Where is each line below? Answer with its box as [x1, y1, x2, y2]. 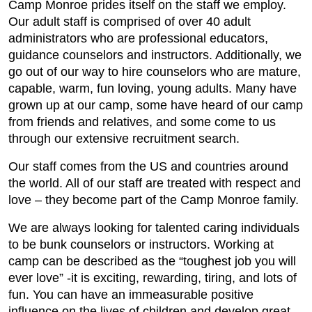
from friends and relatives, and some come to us [8, 115, 276, 129]
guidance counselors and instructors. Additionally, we [8, 48, 302, 62]
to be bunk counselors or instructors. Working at [8, 237, 274, 251]
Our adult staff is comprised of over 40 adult [8, 15, 251, 29]
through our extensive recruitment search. [8, 132, 240, 146]
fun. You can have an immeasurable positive [8, 288, 253, 302]
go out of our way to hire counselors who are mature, [8, 65, 301, 79]
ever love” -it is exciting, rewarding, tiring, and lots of [8, 271, 297, 285]
